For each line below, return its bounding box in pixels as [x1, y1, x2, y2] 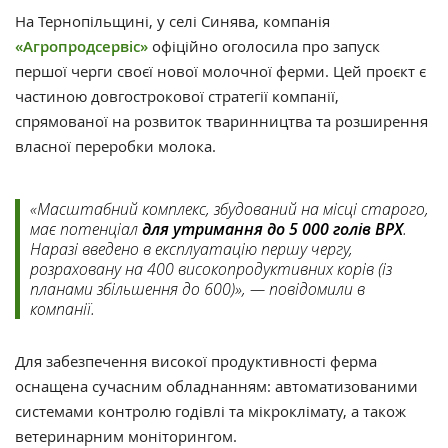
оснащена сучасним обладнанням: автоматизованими [15, 375, 418, 396]
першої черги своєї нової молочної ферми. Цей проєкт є [15, 60, 426, 81]
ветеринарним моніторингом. [15, 425, 241, 446]
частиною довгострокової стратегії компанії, [15, 85, 339, 106]
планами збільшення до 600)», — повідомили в [30, 277, 365, 299]
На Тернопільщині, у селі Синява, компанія [15, 10, 330, 31]
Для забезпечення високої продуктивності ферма [15, 350, 377, 371]
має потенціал [30, 217, 142, 239]
